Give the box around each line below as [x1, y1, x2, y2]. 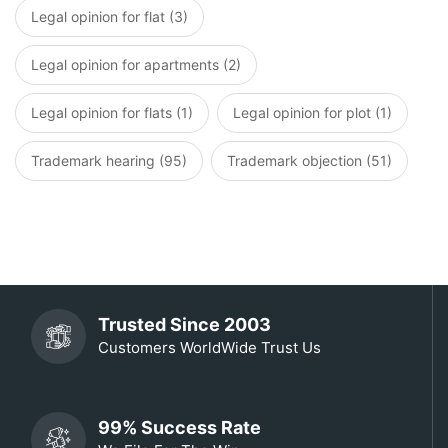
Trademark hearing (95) [31, 152, 187, 169]
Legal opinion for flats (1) [31, 104, 193, 121]
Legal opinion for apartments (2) [31, 56, 241, 73]
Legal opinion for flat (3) [31, 8, 188, 25]
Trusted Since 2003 [98, 313, 271, 335]
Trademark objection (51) [227, 152, 392, 169]
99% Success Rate [98, 416, 261, 438]
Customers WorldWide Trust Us [98, 337, 321, 357]
